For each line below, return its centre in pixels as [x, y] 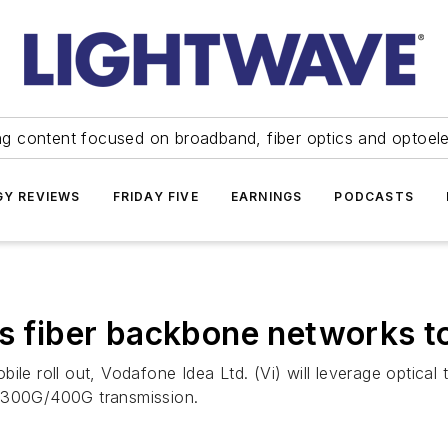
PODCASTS [374, 196]
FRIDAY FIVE [155, 196]
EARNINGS [266, 196]
